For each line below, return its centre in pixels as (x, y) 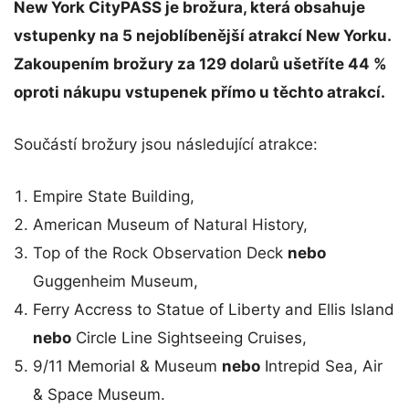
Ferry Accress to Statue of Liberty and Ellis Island (214, 310)
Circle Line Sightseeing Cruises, (189, 338)
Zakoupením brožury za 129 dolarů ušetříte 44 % (200, 64)
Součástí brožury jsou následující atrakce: (166, 145)
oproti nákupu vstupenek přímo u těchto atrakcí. (199, 93)
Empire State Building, (114, 197)
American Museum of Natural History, (170, 225)
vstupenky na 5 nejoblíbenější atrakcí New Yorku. (202, 36)
